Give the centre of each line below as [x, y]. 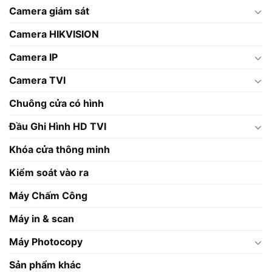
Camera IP [33, 57]
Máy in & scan [42, 219]
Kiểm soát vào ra [49, 173]
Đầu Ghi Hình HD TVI [58, 127]
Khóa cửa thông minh [59, 150]
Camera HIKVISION [54, 34]
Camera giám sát [49, 11]
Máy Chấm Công [48, 196]
